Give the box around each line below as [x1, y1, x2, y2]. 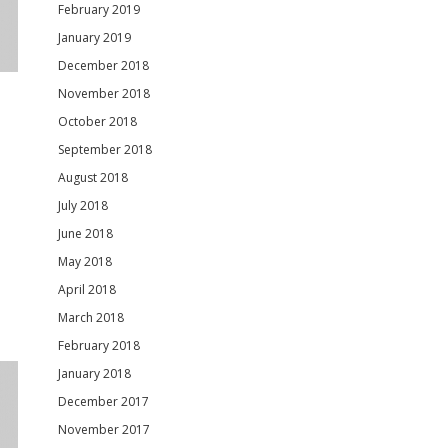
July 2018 [58, 197, 109, 214]
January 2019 [58, 29, 132, 46]
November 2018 [58, 85, 151, 102]
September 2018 [58, 141, 153, 158]
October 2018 [58, 113, 138, 130]
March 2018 [58, 309, 125, 326]
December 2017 [58, 393, 150, 410]
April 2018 [58, 281, 117, 298]
